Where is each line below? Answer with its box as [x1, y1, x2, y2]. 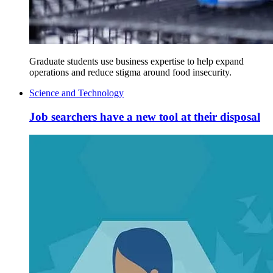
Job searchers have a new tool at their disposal [29, 110, 260, 123]
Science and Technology [29, 88, 124, 99]
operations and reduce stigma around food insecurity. [29, 67, 232, 78]
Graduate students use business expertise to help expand [29, 56, 244, 67]
